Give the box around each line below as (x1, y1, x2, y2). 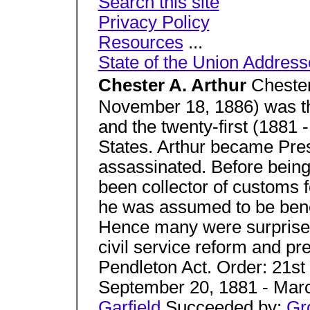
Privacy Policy (98, 12, 210, 32)
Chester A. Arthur (98, 75, 251, 95)
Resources (98, 33, 183, 52)
